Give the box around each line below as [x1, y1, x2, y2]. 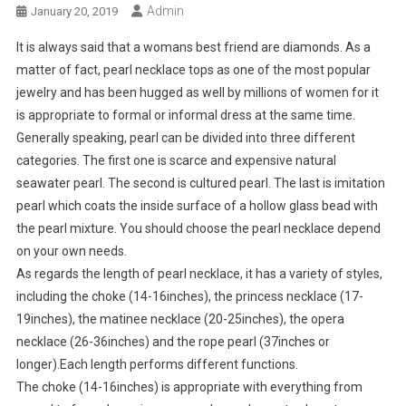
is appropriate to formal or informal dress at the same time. [15, 108, 355, 123]
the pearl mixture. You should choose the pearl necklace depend [15, 221, 381, 237]
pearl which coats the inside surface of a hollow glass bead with [15, 198, 378, 214]
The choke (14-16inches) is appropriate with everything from [15, 380, 362, 395]
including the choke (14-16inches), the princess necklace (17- [15, 289, 363, 304]
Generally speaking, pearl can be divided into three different [15, 130, 355, 146]
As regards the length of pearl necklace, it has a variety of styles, [15, 266, 382, 282]
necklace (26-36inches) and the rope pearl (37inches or [15, 334, 330, 350]
